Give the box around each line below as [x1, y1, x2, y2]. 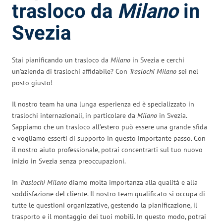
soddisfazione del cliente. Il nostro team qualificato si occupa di [12, 189, 205, 198]
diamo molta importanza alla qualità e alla [67, 177, 198, 187]
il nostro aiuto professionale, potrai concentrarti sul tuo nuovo [12, 145, 203, 154]
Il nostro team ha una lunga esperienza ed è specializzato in [12, 99, 194, 109]
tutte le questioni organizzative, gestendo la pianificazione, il [12, 200, 197, 210]
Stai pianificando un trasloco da [12, 55, 111, 64]
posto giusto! [12, 78, 53, 87]
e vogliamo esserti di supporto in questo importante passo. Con [12, 133, 206, 143]
